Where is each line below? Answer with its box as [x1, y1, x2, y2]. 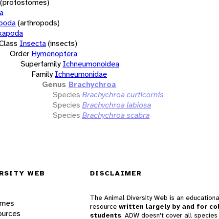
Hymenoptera [31, 48, 77, 59]
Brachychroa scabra [82, 109, 150, 120]
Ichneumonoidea [63, 58, 119, 69]
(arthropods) [18, 17, 60, 28]
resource [90, 202, 119, 211]
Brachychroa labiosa [82, 99, 151, 110]
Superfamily [21, 58, 61, 69]
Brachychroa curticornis [82, 89, 164, 100]
